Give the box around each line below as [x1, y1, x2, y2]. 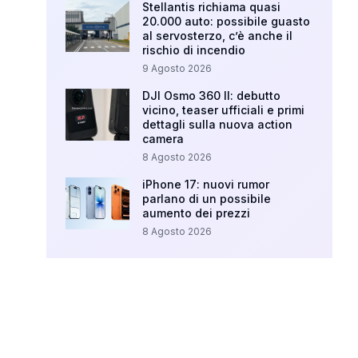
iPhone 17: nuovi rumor [142, 177, 270, 192]
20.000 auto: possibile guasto [142, 14, 311, 29]
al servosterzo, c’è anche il [142, 29, 293, 43]
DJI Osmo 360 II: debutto [142, 89, 281, 103]
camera [142, 132, 185, 146]
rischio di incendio [142, 43, 246, 58]
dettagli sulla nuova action [142, 117, 293, 132]
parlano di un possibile [142, 192, 272, 206]
